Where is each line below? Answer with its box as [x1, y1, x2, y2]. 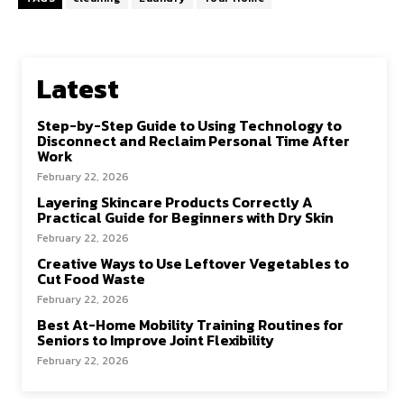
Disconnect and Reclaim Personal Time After [37, 130, 350, 151]
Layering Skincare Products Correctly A [37, 191, 313, 213]
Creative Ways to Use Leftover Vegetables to [37, 252, 349, 274]
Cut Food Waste [37, 268, 145, 289]
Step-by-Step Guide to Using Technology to [37, 115, 342, 136]
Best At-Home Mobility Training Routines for [37, 314, 344, 335]
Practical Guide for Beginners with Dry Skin [37, 207, 334, 228]
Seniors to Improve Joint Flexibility [37, 329, 274, 351]
